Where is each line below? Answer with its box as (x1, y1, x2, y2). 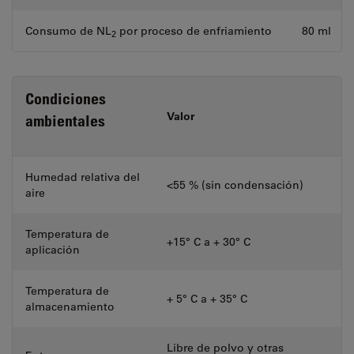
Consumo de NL (25, 24, 111, 38)
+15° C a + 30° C (167, 235, 250, 249)
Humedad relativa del (25, 170, 140, 184)
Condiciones (25, 89, 106, 108)
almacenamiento (25, 299, 115, 314)
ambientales (25, 111, 105, 130)
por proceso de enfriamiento (116, 24, 272, 38)
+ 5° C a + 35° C (167, 292, 247, 306)
